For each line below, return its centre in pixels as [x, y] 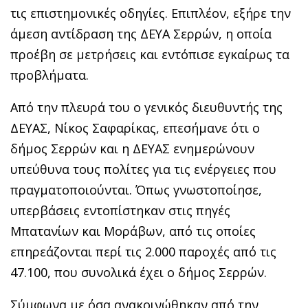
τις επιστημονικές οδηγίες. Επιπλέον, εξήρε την [151, 13]
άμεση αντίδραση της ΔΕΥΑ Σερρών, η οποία [141, 33]
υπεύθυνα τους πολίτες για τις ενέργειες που [143, 169]
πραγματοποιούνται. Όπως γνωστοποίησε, [136, 189]
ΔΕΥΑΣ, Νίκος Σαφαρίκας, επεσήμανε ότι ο [135, 128]
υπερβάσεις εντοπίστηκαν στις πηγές [120, 210]
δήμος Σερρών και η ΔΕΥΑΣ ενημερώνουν [132, 148]
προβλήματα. [49, 75]
